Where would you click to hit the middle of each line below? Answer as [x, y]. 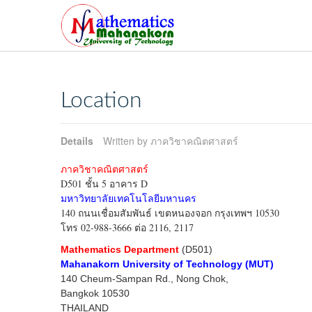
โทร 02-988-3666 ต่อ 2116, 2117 [127, 228]
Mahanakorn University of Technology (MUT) [167, 264]
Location [101, 101]
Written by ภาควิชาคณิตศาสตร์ [171, 141]
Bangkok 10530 [95, 294]
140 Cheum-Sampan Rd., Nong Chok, [145, 279]
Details [77, 141]
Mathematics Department [120, 250]
